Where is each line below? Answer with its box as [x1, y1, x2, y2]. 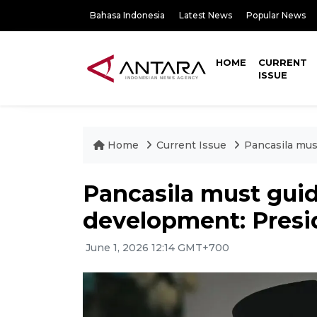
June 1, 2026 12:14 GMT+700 [83, 241, 229, 254]
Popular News [246, 10, 306, 21]
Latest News [179, 10, 232, 21]
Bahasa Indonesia [90, 10, 165, 21]
